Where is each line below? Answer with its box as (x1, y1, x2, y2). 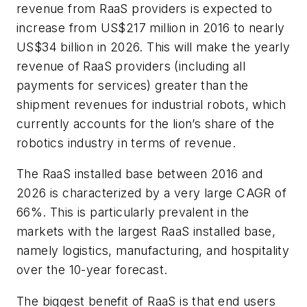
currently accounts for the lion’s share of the (16, 116, 275, 131)
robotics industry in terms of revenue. (16, 135, 236, 150)
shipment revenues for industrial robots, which (16, 97, 286, 112)
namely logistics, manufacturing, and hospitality (16, 243, 290, 258)
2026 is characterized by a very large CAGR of (16, 186, 286, 201)
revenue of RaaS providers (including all (16, 58, 245, 73)
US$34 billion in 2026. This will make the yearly (16, 39, 291, 54)
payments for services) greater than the (16, 77, 249, 93)
